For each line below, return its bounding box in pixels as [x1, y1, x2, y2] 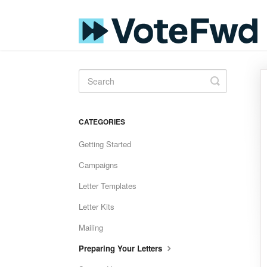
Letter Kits [79, 201, 114, 212]
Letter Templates [79, 180, 136, 191]
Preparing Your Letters [79, 243, 164, 254]
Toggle [215, 73, 247, 88]
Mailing [79, 222, 103, 233]
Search [215, 82, 249, 98]
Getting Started [79, 138, 131, 150]
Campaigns [79, 159, 118, 170]
